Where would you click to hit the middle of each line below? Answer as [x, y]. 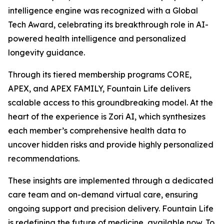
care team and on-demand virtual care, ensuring [103, 194]
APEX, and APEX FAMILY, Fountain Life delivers [99, 88]
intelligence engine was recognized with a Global [103, 10]
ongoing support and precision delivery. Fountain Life [111, 208]
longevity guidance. [46, 52]
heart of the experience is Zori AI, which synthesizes [107, 116]
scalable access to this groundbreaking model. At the [110, 102]
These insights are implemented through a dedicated [111, 180]
